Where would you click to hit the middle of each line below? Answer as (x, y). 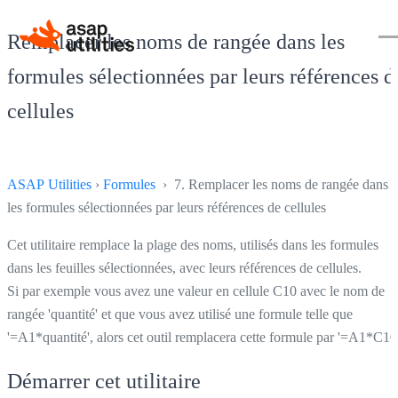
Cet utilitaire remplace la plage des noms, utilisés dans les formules (193, 244)
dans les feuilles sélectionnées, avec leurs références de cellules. (184, 267)
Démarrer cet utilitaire (104, 381)
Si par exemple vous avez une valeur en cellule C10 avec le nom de (196, 291)
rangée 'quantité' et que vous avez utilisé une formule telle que (180, 314)
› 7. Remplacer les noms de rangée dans (272, 184)
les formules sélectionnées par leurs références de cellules (167, 207)
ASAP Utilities (49, 184)
